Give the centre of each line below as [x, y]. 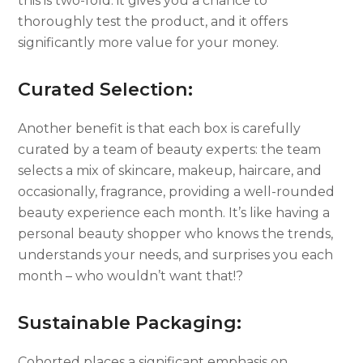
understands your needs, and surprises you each [176, 254]
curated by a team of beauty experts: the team [170, 149]
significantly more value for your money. [149, 42]
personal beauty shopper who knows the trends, [176, 233]
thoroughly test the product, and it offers [153, 21]
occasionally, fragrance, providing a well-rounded [177, 191]
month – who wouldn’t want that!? [131, 275]
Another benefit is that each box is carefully [160, 128]
